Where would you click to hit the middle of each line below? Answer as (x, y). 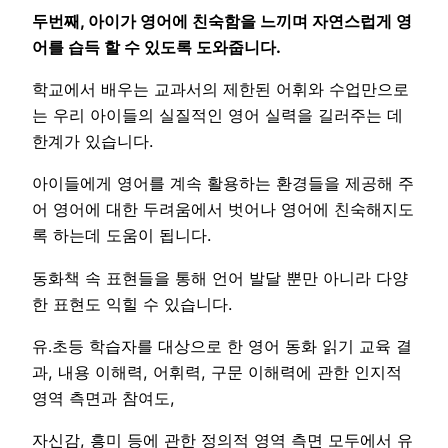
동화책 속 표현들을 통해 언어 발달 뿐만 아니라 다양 (220, 277)
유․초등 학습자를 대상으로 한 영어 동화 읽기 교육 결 (222, 346)
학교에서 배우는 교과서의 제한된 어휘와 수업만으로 (220, 89)
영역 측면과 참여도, (103, 398)
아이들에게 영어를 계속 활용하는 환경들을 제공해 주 (223, 183)
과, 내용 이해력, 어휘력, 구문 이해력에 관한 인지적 (217, 372)
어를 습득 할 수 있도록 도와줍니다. (156, 46)
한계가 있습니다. (92, 141)
